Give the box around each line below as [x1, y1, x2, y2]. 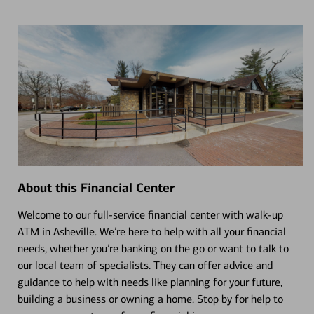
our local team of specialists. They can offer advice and [17, 258, 273, 272]
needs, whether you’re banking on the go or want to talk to [17, 241, 289, 255]
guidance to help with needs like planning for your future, [17, 275, 282, 289]
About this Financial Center [17, 179, 175, 196]
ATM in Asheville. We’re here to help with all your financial [17, 224, 286, 238]
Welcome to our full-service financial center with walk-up [17, 207, 283, 221]
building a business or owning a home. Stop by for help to [17, 292, 283, 306]
